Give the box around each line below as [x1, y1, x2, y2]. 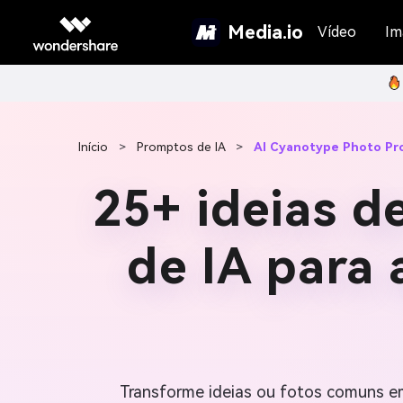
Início [78, 139, 108, 154]
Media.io [228, 21, 303, 43]
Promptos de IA [137, 139, 225, 154]
